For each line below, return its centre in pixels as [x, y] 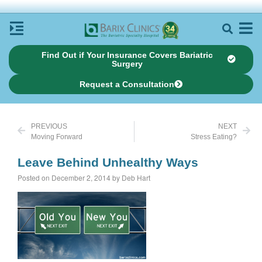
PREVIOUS [49, 126]
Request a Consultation [127, 84]
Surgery [127, 63]
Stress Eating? [214, 137]
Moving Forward [57, 137]
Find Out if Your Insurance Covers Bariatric [127, 55]
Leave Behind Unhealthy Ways [108, 162]
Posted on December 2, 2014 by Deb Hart [84, 177]
